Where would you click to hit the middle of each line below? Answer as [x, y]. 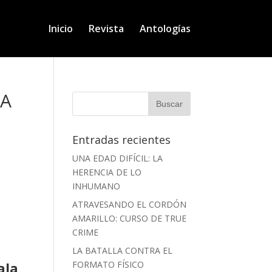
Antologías [165, 29]
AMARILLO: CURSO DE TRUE [130, 218]
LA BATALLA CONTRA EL [123, 250]
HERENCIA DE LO [107, 172]
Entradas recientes [122, 140]
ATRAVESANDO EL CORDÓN [130, 204]
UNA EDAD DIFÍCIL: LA [118, 158]
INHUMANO [97, 186]
